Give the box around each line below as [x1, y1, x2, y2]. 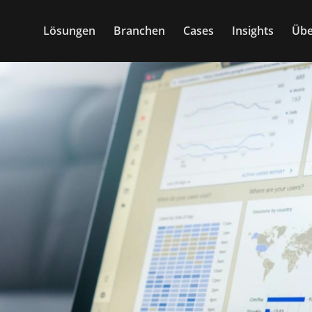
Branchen [114, 23, 166, 38]
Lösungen [43, 23, 96, 38]
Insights [232, 23, 274, 38]
